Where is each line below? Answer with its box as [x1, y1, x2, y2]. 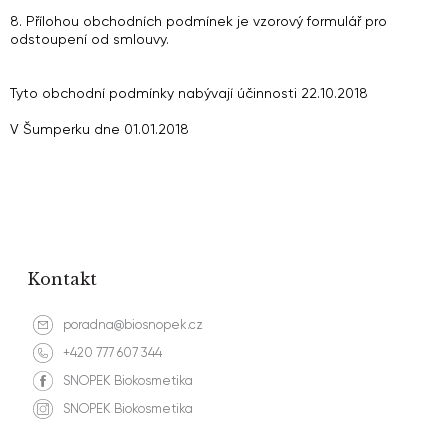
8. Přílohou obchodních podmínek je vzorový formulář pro [10, 13, 387, 29]
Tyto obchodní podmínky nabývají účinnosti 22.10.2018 [10, 85, 368, 101]
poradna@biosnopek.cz [63, 317, 203, 332]
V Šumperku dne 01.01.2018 [10, 121, 189, 137]
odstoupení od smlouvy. [10, 31, 169, 47]
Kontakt [28, 269, 97, 289]
